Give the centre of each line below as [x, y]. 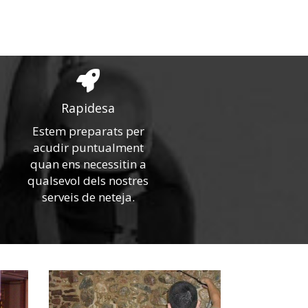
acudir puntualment [88, 147]
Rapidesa [88, 108]
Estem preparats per [88, 131]
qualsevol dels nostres [88, 180]
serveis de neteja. [88, 197]
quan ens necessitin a [88, 164]
